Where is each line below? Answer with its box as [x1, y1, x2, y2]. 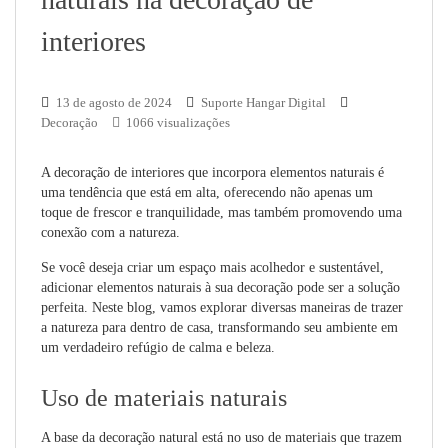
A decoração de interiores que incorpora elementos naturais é [41, 165, 384, 180]
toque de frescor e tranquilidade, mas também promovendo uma [41, 205, 402, 220]
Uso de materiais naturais [41, 385, 287, 411]
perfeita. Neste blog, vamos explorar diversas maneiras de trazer [41, 300, 403, 315]
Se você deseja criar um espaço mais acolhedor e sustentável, [41, 260, 384, 275]
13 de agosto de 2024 [56, 95, 172, 110]
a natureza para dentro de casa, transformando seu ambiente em [41, 320, 398, 335]
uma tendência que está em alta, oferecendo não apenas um [41, 185, 373, 200]
